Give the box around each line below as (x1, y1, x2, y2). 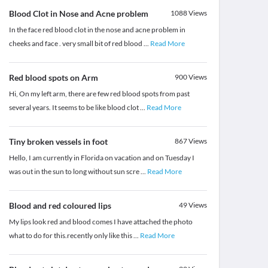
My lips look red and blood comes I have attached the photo (8, 217, 193, 227)
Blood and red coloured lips (8, 200, 111, 211)
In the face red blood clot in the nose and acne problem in (8, 25, 185, 35)
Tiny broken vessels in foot (8, 136, 108, 147)
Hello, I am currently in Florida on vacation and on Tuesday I (8, 153, 194, 163)
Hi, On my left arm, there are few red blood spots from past (8, 89, 190, 99)
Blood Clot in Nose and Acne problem (8, 8, 148, 19)
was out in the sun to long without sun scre (8, 167, 141, 176)
